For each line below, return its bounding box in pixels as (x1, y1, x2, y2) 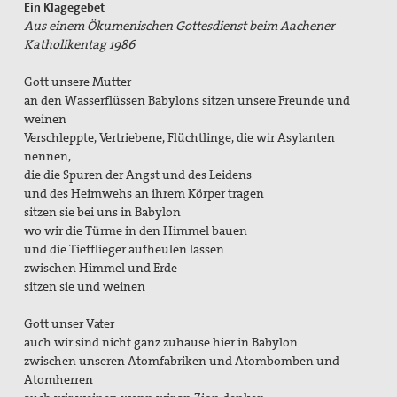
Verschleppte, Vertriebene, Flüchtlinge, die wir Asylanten (24, 129, 336, 146)
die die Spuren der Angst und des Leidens (24, 167, 253, 183)
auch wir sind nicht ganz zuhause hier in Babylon (24, 334, 299, 351)
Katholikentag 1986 (24, 36, 136, 53)
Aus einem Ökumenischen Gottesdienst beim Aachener (24, 18, 336, 35)
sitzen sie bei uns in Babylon (24, 204, 182, 221)
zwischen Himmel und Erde (24, 260, 178, 276)
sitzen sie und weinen (24, 278, 146, 295)
